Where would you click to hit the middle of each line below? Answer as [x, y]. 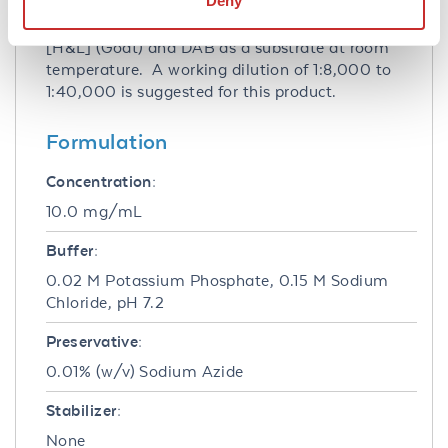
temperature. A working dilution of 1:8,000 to [219, 69]
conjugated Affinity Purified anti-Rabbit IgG [210, 25]
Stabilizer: [83, 410]
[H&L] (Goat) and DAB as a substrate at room [218, 47]
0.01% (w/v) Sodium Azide [145, 371]
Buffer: [72, 250]
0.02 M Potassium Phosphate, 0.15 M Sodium [217, 280]
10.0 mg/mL [94, 211]
